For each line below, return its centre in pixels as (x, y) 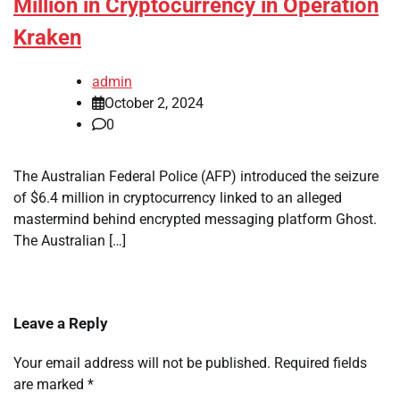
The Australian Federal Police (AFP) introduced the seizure (196, 177)
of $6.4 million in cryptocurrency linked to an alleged (178, 198)
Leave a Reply (61, 324)
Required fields (321, 363)
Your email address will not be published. (142, 363)
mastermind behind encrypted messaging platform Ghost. (195, 220)
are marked (50, 385)
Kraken (47, 38)
